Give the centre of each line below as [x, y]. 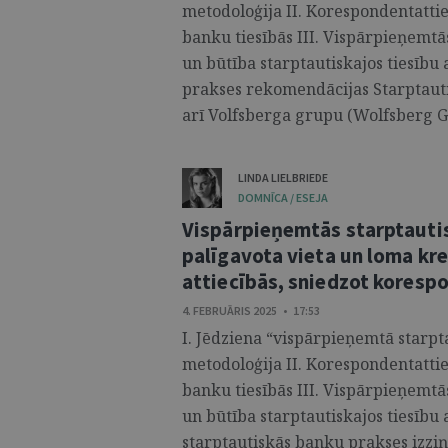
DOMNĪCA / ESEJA [283, 197]
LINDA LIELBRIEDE [283, 177]
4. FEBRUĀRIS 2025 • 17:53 [251, 310]
